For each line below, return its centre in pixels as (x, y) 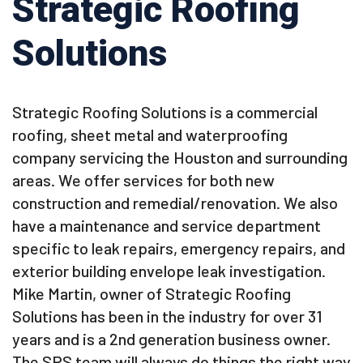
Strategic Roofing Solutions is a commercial (165, 112)
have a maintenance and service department (167, 226)
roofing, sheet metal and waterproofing (150, 135)
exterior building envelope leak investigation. (169, 271)
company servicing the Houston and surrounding (180, 158)
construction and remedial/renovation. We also (175, 203)
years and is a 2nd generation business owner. (171, 339)
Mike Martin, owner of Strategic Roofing (152, 294)
